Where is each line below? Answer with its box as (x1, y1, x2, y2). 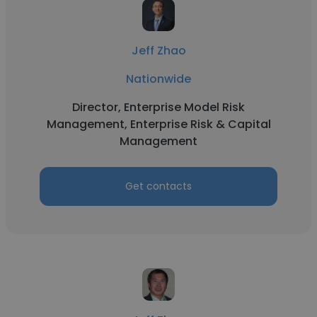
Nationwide (126, 71, 191, 87)
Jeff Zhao (131, 42, 186, 59)
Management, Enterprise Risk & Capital (46, 116, 271, 132)
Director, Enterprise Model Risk (72, 99, 245, 115)
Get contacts (125, 179, 192, 193)
